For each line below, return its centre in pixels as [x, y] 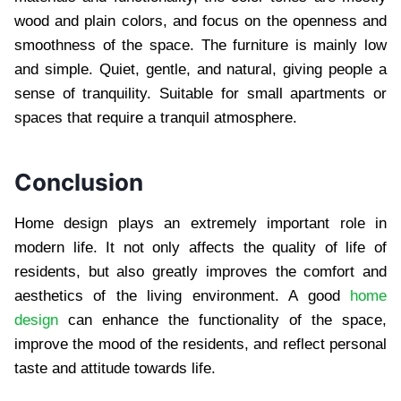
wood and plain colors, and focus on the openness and [200, 21]
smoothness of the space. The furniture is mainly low [200, 45]
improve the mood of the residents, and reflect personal [200, 344]
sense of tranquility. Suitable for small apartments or [200, 93]
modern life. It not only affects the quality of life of [200, 247]
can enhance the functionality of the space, [222, 320]
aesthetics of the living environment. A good [182, 295]
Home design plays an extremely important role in [200, 223]
